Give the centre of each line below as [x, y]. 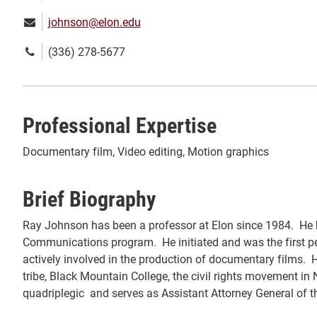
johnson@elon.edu [94, 22]
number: [42, 68]
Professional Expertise [120, 125]
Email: [38, 21]
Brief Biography [89, 198]
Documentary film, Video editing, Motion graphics [146, 151]
